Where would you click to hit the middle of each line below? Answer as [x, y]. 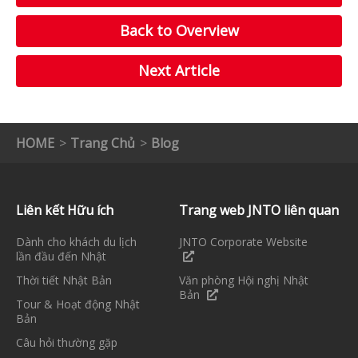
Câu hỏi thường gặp [67, 342]
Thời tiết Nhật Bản [64, 280]
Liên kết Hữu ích [65, 210]
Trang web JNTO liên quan [259, 210]
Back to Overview [179, 30]
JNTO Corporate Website [243, 241]
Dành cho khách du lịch [76, 241]
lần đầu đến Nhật [61, 256]
